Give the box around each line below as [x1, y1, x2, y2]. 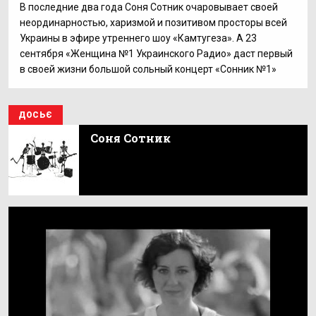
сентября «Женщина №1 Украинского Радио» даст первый [20, 48, 293, 59]
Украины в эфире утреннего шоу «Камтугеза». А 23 [20, 32, 257, 44]
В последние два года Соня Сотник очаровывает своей [20, 1, 278, 13]
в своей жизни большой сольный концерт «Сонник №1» [20, 63, 276, 75]
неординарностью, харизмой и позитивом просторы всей [20, 17, 287, 28]
